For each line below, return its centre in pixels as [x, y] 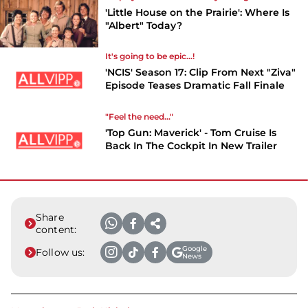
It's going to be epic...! [150, 56]
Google [195, 249]
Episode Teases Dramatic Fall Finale [195, 86]
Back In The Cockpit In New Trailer [191, 146]
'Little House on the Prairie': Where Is [198, 12]
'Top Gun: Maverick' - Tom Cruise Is [191, 133]
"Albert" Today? [144, 25]
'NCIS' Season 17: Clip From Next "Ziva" [201, 73]
